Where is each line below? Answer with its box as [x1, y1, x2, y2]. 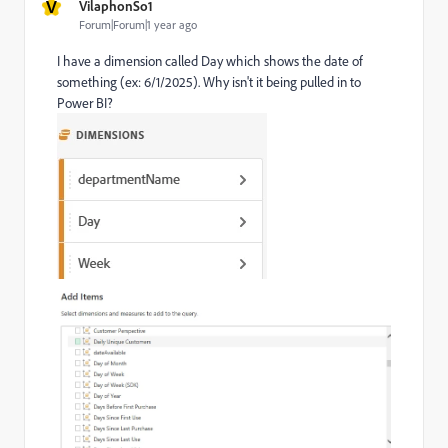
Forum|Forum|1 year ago [79, 17, 197, 32]
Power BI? [57, 94, 116, 111]
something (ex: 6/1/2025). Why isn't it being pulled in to [57, 73, 361, 90]
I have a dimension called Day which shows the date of [57, 52, 363, 69]
